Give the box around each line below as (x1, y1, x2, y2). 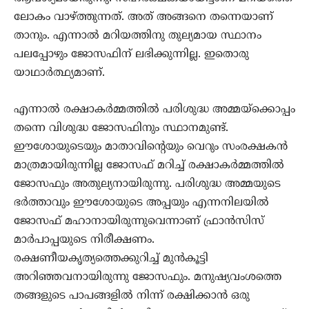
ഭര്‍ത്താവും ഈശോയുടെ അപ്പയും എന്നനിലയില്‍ (14, 196, 269, 210)
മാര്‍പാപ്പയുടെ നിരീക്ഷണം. (14, 233, 154, 248)
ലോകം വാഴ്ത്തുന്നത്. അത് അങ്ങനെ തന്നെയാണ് (14, 10, 273, 25)
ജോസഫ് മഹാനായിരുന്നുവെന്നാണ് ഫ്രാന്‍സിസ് (14, 215, 264, 229)
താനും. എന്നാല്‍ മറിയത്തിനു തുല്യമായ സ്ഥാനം (14, 29, 261, 43)
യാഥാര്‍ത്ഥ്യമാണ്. (14, 66, 105, 81)
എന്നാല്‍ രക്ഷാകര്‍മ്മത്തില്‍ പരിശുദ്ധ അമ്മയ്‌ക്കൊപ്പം (14, 103, 295, 117)
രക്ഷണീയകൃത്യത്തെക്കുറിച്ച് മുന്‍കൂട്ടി (14, 252, 208, 266)
